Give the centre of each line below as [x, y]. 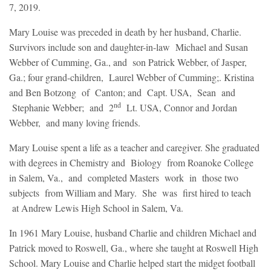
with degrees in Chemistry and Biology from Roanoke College [131, 163]
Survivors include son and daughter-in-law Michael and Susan [129, 47]
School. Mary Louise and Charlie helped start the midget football [132, 263]
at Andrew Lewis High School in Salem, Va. [96, 208]
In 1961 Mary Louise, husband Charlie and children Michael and [133, 233]
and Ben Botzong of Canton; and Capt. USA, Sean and [122, 93]
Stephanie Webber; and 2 [61, 108]
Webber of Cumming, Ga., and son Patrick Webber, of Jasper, [128, 62]
